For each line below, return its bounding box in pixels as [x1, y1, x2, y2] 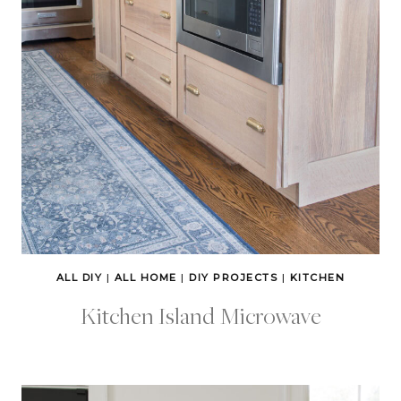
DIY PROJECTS [189, 271, 278, 285]
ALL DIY [55, 271, 103, 285]
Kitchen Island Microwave [80, 300, 321, 331]
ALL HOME [114, 271, 177, 285]
